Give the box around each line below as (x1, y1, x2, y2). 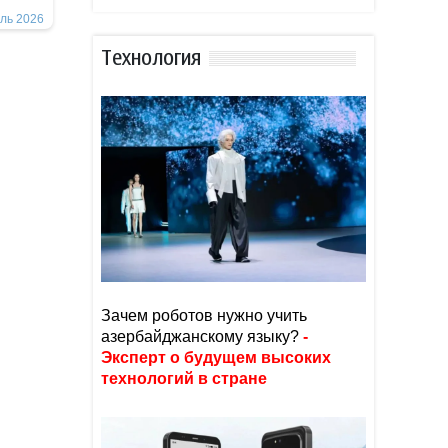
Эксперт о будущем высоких (101, 349, 331, 366)
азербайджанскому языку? (101, 328, 299, 345)
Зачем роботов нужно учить (101, 307, 307, 324)
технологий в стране (101, 370, 267, 387)
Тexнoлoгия (101, 48, 201, 68)
